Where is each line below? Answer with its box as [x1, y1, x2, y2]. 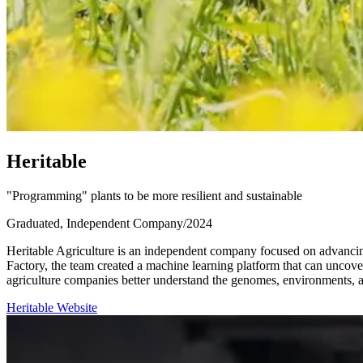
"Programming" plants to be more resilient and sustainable [6, 188, 302, 203]
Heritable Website [6, 300, 97, 314]
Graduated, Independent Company [6, 216, 183, 230]
